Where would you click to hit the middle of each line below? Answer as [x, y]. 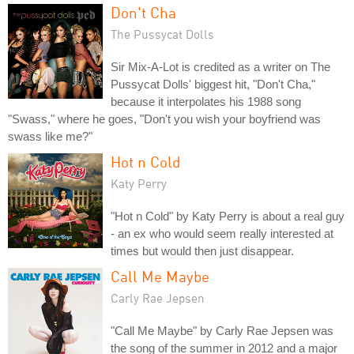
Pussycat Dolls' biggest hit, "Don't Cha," [213, 84]
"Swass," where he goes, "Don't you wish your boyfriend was [164, 119]
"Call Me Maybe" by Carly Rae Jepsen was [222, 330]
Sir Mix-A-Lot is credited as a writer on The [220, 66]
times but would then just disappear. [202, 250]
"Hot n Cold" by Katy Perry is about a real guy [228, 216]
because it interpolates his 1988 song [206, 101]
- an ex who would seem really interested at [222, 233]
